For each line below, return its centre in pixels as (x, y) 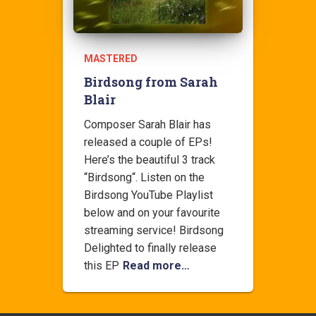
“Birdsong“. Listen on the (144, 177)
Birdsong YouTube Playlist (148, 195)
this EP (102, 266)
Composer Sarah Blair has (147, 124)
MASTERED (111, 59)
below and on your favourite (152, 213)
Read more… (156, 266)
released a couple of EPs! (148, 142)
